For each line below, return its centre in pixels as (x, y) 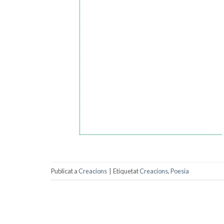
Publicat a (65, 171)
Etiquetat (126, 171)
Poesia (180, 171)
